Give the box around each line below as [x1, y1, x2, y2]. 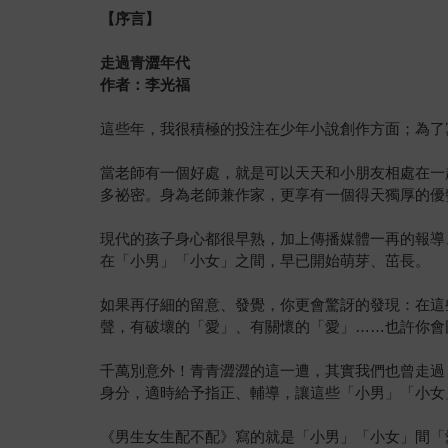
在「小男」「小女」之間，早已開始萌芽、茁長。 [100, 251, 431, 269]
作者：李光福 [100, 75, 191, 93]
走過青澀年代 [100, 53, 191, 71]
